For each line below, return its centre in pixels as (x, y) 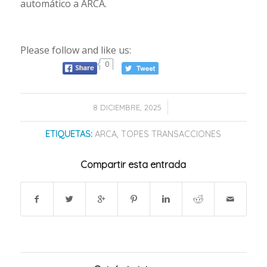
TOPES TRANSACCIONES (171, 134)
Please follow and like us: (75, 50)
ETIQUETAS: (69, 134)
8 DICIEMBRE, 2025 (127, 108)
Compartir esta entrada (133, 165)
